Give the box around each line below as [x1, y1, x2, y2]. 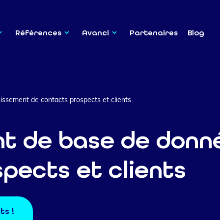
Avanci [82, 28, 109, 37]
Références [15, 28, 61, 37]
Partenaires [130, 28, 178, 37]
